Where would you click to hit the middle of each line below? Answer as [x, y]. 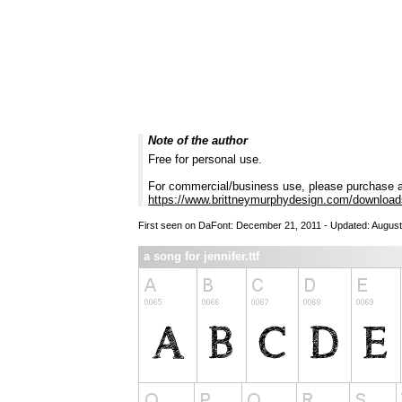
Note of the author [198, 141]
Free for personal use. [205, 160]
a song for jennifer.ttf [201, 257]
